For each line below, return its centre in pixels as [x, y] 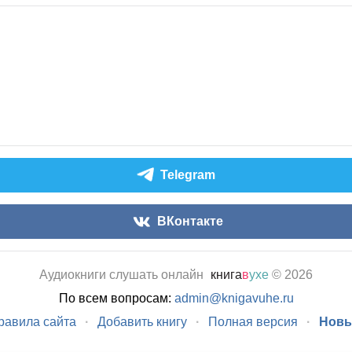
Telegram [188, 175]
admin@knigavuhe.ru [234, 298]
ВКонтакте [190, 221]
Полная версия [253, 322]
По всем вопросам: [116, 298]
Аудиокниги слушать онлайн [121, 275]
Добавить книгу [142, 322]
